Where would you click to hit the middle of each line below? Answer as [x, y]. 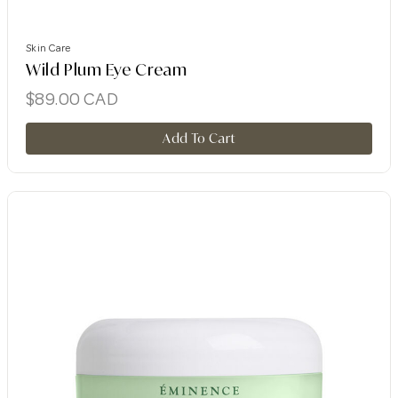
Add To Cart [199, 138]
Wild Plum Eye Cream [107, 69]
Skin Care [48, 48]
